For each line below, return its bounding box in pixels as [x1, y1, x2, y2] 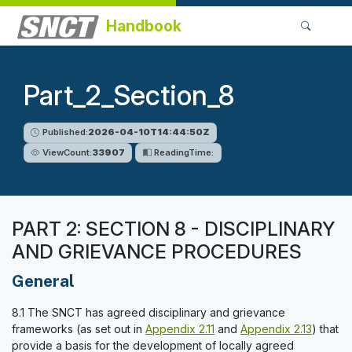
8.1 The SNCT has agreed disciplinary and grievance [12, 306, 285, 319]
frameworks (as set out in [12, 322, 145, 335]
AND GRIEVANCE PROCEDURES [12, 240, 302, 263]
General [12, 271, 75, 291]
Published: [42, 126, 88, 138]
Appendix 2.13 [240, 322, 312, 335]
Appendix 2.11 [145, 322, 214, 335]
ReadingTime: [154, 146, 214, 158]
